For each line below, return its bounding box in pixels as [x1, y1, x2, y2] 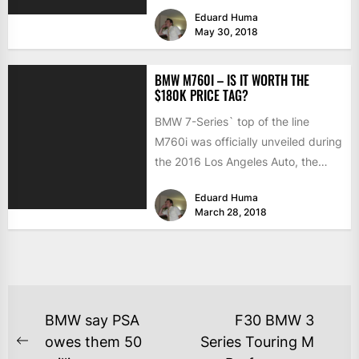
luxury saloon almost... [154, 175, 271, 189]
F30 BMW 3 [235, 311, 314, 329]
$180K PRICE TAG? [154, 86, 248, 106]
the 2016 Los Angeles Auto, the [154, 155, 318, 169]
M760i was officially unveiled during [154, 135, 342, 149]
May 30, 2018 [194, 26, 258, 38]
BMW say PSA [45, 311, 139, 329]
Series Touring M [200, 333, 314, 350]
